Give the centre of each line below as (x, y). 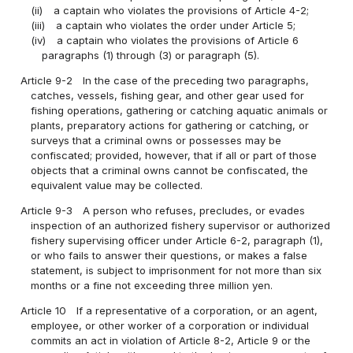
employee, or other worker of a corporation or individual (170, 325)
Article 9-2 (47, 80)
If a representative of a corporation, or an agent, (197, 310)
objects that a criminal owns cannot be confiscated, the (170, 170)
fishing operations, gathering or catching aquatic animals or (180, 110)
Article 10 (44, 310)
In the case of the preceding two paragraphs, (196, 80)
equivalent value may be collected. (117, 185)
